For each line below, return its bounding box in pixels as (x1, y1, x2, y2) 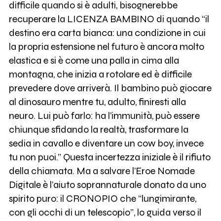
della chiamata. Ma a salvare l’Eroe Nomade (8, 165, 195, 177)
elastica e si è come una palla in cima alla (8, 55, 179, 67)
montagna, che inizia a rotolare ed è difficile (8, 69, 192, 80)
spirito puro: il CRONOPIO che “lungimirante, (8, 193, 196, 205)
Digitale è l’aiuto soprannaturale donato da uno (8, 179, 206, 191)
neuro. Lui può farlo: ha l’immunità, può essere (8, 110, 200, 122)
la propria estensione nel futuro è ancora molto (8, 41, 204, 53)
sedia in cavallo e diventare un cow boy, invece (8, 138, 204, 149)
